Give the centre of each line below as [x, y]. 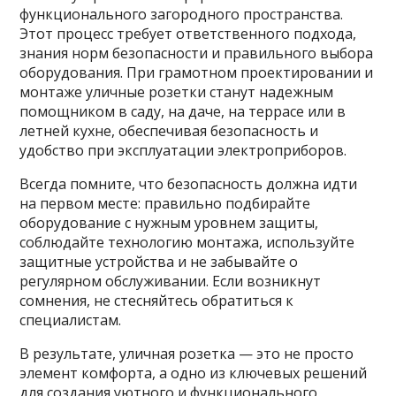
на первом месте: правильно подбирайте [165, 203]
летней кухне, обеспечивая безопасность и [169, 130]
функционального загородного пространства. [182, 14]
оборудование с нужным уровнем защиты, [169, 222]
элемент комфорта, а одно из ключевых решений [194, 373]
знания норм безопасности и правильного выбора [197, 53]
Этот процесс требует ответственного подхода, [188, 33]
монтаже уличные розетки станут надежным [177, 91]
